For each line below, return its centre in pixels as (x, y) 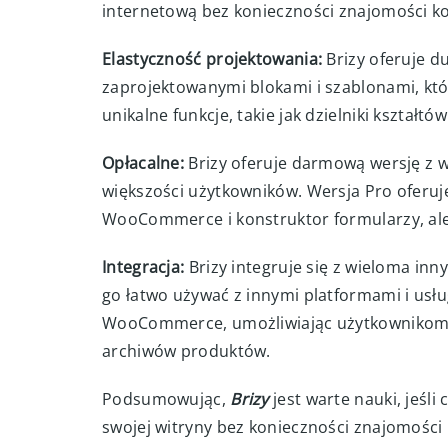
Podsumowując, (166, 399)
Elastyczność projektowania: (212, 59)
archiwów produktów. (186, 351)
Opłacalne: (143, 163)
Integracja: (143, 267)
